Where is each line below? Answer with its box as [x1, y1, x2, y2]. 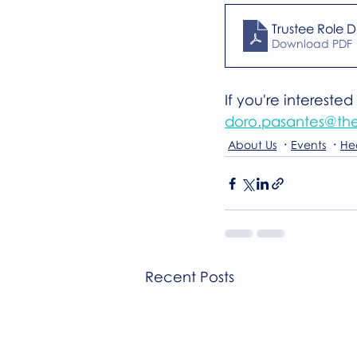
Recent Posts [145, 268, 234, 286]
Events [291, 137, 326, 151]
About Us [228, 137, 277, 151]
